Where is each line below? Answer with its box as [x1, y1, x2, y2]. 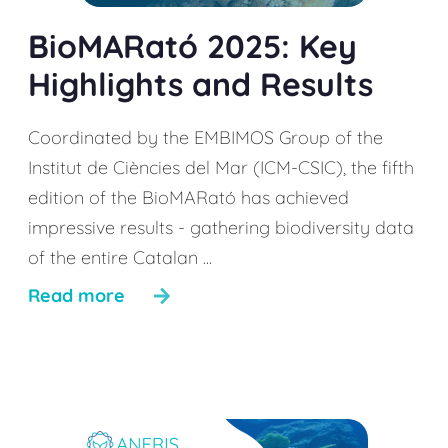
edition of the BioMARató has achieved [28, 186, 349, 209]
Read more [28, 284, 125, 307]
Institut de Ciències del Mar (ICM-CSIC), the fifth [28, 156, 414, 179]
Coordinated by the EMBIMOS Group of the [28, 126, 383, 149]
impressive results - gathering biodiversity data [28, 216, 414, 239]
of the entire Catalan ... [28, 246, 212, 269]
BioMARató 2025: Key [28, 26, 357, 66]
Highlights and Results [28, 64, 373, 104]
